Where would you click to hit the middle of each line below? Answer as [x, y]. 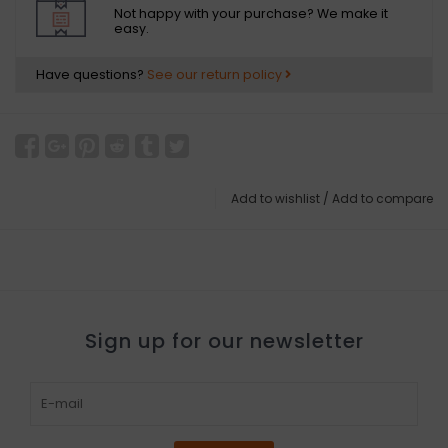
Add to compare [382, 198]
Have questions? [91, 74]
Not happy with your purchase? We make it [251, 14]
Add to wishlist [275, 198]
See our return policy [216, 74]
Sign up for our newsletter [224, 341]
